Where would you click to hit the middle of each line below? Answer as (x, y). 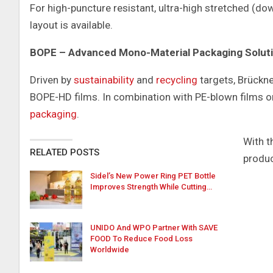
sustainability (104, 80)
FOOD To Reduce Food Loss (141, 239)
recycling (177, 80)
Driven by (52, 80)
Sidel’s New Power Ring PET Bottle (153, 175)
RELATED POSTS (65, 152)
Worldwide (110, 250)
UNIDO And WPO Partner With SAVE (154, 228)
